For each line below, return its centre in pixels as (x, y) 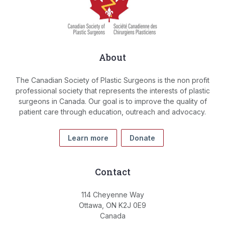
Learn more (88, 138)
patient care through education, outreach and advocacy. (113, 112)
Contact (113, 172)
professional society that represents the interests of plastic (113, 91)
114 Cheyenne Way (113, 195)
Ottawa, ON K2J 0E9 (113, 205)
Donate (142, 138)
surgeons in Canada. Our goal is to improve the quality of (113, 101)
